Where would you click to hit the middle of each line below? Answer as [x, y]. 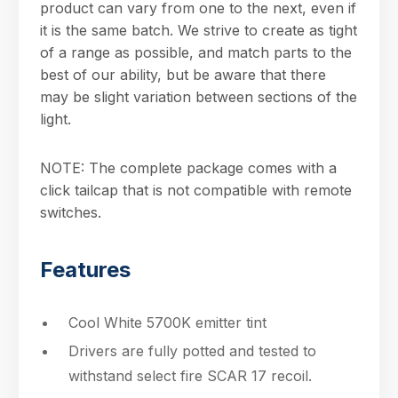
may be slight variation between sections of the [199, 97]
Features [85, 270]
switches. [71, 212]
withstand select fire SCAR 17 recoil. [190, 376]
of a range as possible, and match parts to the [196, 52]
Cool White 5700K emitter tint [167, 322]
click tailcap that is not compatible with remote [196, 190]
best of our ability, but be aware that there [183, 75]
